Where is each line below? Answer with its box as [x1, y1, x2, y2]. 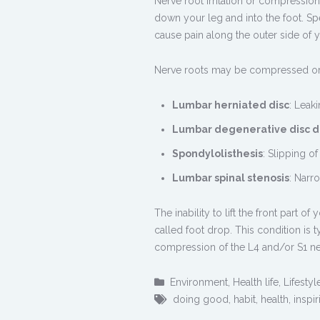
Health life [233, 276, 279, 288]
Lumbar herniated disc [172, 99, 289, 111]
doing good [173, 294, 229, 305]
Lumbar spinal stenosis [172, 172, 289, 184]
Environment [170, 276, 228, 288]
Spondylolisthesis [172, 148, 263, 159]
